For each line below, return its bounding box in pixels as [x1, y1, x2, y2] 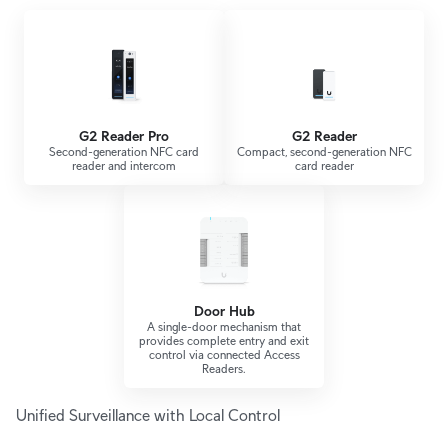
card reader [294, 159, 354, 173]
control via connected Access [148, 348, 300, 362]
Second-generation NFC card [49, 145, 199, 159]
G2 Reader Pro [79, 128, 169, 145]
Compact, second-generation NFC [236, 145, 412, 159]
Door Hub [193, 303, 255, 320]
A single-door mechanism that [147, 320, 301, 334]
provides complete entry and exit [139, 334, 309, 348]
